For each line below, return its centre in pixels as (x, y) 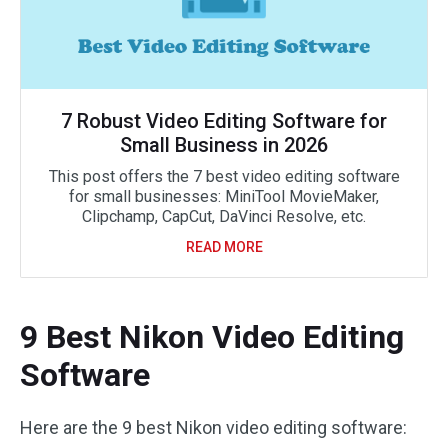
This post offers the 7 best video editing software (224, 176)
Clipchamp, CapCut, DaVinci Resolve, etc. (224, 216)
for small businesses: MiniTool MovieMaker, (224, 196)
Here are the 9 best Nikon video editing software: (213, 427)
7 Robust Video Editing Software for (224, 121)
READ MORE (224, 247)
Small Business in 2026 (224, 145)
